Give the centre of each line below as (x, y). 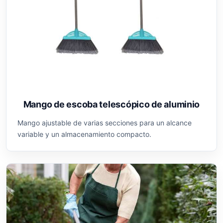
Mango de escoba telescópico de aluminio (111, 105)
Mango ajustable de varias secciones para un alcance (105, 123)
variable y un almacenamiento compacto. (84, 134)
